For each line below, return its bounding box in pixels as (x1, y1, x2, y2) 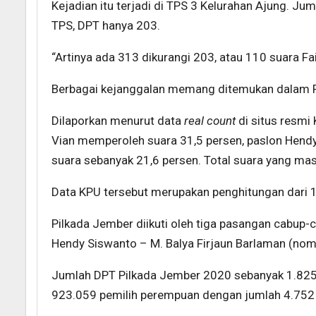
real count (184, 114, 238, 128)
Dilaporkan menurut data (51, 114, 184, 128)
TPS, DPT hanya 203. (51, 18, 160, 33)
